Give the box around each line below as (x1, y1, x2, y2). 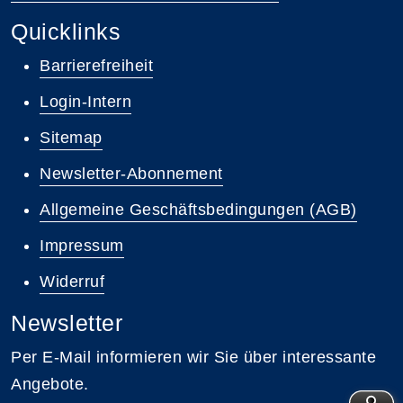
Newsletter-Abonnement (40, 164, 223, 183)
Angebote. (11, 374, 89, 393)
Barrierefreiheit (40, 56, 153, 75)
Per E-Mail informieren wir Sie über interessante (11, 347, 376, 366)
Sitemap (40, 128, 103, 147)
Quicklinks (11, 18, 121, 44)
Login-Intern (40, 92, 131, 111)
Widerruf (40, 272, 104, 291)
